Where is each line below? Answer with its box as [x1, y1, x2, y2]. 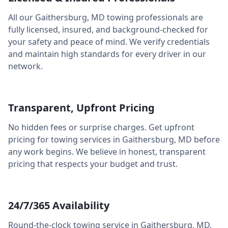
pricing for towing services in [8, 134, 122, 145]
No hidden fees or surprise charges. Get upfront [8, 122, 194, 133]
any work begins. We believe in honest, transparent [8, 146, 206, 157]
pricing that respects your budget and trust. [8, 158, 178, 169]
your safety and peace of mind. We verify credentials [8, 36, 210, 47]
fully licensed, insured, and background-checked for [8, 24, 208, 35]
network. [8, 61, 43, 72]
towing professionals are [105, 12, 203, 23]
